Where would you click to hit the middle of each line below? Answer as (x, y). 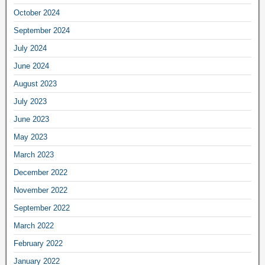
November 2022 (41, 190)
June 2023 (31, 119)
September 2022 (42, 208)
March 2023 (34, 154)
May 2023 (30, 137)
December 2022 (41, 172)
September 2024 (42, 30)
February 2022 (38, 243)
